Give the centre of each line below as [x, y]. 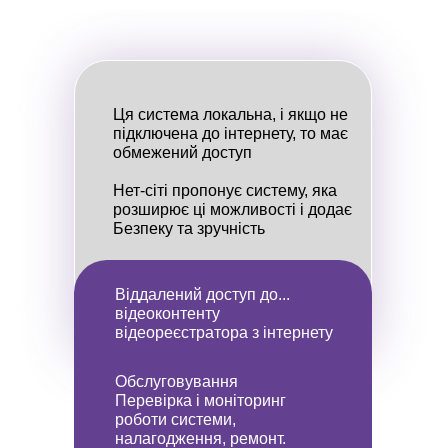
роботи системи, [175, 419]
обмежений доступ [182, 152]
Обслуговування [176, 381]
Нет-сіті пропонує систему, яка [225, 190]
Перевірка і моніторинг [200, 400]
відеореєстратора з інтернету [224, 332]
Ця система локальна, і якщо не [230, 114]
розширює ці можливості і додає [232, 209]
